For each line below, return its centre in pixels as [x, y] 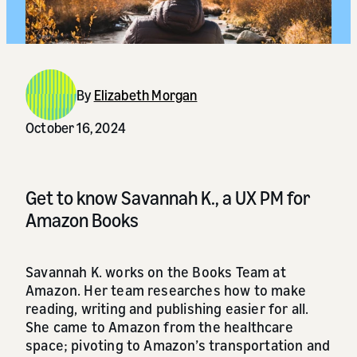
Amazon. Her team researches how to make [166, 290]
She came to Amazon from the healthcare [159, 327]
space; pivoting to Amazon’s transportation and [178, 345]
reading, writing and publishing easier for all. [167, 309]
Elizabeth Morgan [145, 94]
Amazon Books [82, 220]
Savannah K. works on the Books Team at [156, 272]
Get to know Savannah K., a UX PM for [168, 198]
